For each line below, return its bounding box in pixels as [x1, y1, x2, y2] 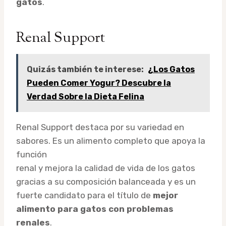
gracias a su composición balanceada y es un [16, 176, 196, 187]
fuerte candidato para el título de [16, 190, 153, 200]
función [16, 149, 47, 159]
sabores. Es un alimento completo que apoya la [16, 135, 205, 146]
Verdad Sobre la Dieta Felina [27, 91, 144, 101]
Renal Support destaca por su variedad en [16, 122, 184, 132]
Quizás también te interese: [27, 64, 144, 74]
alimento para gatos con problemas [16, 203, 174, 214]
